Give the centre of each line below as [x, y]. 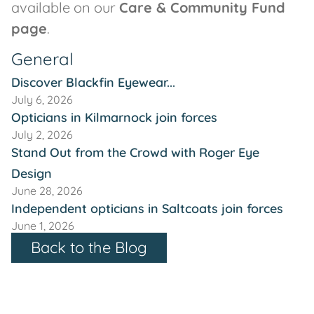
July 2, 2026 [42, 135]
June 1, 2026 [43, 226]
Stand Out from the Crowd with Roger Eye [135, 152]
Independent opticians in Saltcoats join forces [147, 208]
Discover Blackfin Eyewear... [93, 82]
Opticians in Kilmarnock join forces [114, 117]
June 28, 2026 [47, 191]
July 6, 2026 [42, 100]
